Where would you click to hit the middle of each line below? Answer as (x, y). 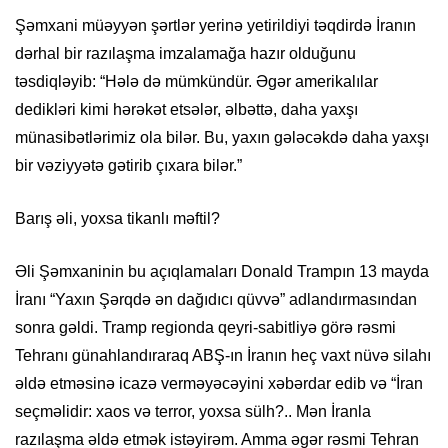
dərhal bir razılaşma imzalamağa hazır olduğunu (185, 54)
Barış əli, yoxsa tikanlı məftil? (117, 219)
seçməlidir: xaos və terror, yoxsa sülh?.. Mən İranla (193, 412)
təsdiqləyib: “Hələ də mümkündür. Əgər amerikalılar (196, 82)
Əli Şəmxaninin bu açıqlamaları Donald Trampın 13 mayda (222, 272)
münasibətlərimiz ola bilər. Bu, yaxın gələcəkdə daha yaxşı (222, 138)
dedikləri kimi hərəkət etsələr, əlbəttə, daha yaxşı (186, 110)
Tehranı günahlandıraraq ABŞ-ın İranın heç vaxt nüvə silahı (223, 356)
